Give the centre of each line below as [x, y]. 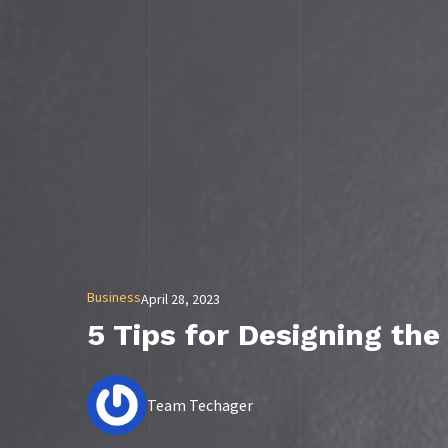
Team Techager [200, 405]
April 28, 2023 [180, 299]
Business [114, 297]
